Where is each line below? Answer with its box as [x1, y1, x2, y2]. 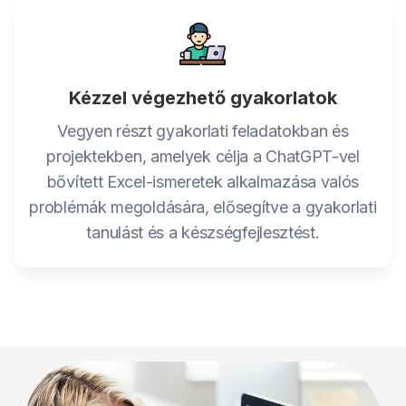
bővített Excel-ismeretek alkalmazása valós [46, 172, 360, 191]
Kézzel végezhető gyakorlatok [69, 87, 337, 109]
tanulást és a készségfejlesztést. [86, 223, 320, 242]
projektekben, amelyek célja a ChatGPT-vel [46, 147, 360, 166]
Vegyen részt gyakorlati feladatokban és [57, 121, 349, 140]
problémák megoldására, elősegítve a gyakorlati [29, 198, 377, 217]
